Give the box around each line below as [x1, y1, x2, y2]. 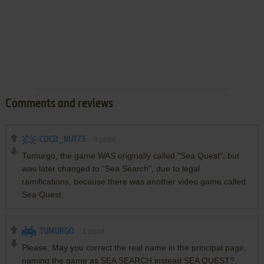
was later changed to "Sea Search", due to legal [21, 163, 200, 173]
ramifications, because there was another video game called [21, 176, 246, 186]
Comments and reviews [5, 98, 113, 110]
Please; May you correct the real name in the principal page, [21, 242, 246, 252]
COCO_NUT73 [39, 135, 85, 144]
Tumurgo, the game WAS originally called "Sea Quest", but [21, 150, 239, 160]
